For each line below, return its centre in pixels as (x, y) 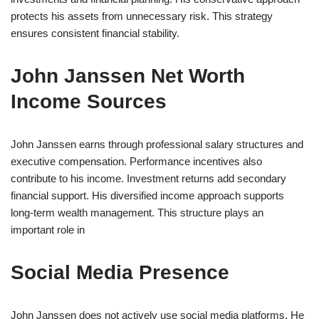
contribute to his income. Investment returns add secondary (148, 178)
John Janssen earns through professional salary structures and (157, 144)
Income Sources (89, 101)
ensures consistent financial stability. (95, 33)
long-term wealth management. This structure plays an (137, 212)
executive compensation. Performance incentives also (136, 161)
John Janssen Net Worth (128, 75)
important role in (48, 229)
